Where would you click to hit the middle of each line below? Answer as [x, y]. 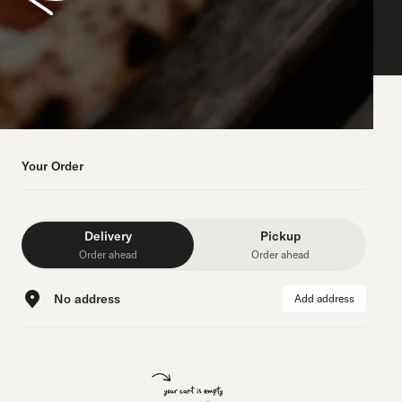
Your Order [52, 166]
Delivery [108, 236]
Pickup [280, 236]
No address [87, 299]
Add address [324, 298]
